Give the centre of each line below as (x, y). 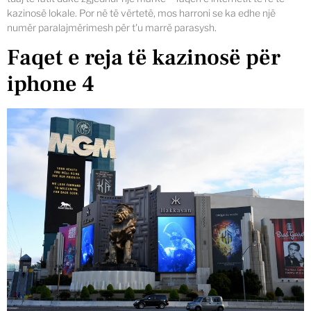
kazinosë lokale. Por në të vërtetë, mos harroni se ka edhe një (141, 12)
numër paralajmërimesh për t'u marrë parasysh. (112, 27)
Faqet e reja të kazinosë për (144, 58)
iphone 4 (51, 84)
